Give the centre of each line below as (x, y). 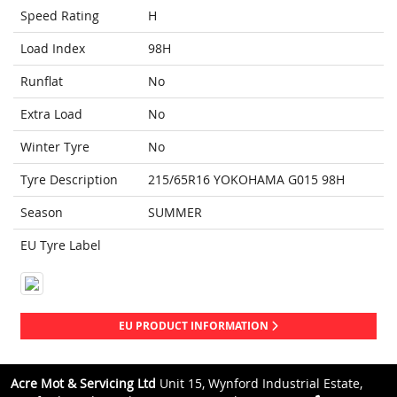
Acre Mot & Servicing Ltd (83, 384)
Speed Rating (60, 16)
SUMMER (175, 213)
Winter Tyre (55, 147)
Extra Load (51, 114)
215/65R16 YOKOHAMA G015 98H (246, 180)
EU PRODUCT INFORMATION (195, 326)
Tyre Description (69, 180)
